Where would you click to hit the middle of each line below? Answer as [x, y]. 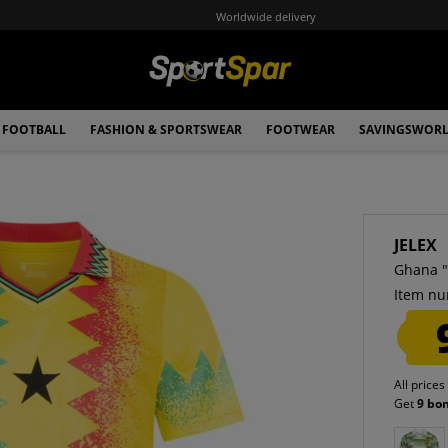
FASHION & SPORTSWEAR [166, 129]
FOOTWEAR [300, 129]
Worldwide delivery [265, 16]
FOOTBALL [34, 129]
